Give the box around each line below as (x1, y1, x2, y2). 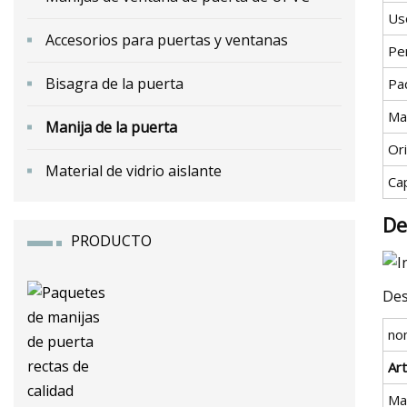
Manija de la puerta (45, 116, 177, 137)
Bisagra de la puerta (45, 73, 184, 94)
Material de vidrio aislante (45, 160, 222, 181)
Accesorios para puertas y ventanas (45, 29, 288, 50)
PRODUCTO (71, 230, 152, 251)
